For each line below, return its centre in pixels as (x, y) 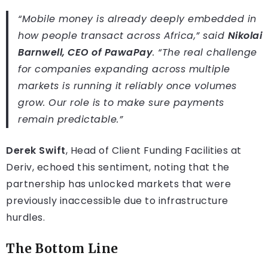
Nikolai (245, 36)
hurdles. (25, 218)
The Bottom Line (62, 249)
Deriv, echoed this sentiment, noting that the (118, 167)
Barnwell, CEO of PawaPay (85, 53)
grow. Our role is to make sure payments (121, 103)
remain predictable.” (70, 120)
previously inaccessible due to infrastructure (117, 201)
